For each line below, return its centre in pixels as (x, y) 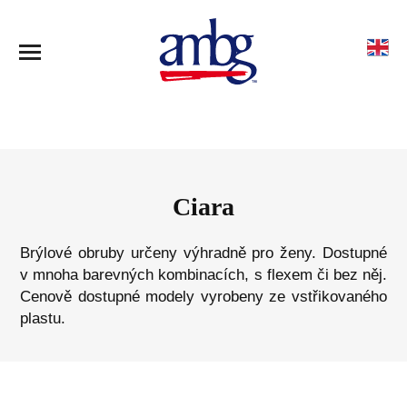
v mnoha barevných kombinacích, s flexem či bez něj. (203, 275)
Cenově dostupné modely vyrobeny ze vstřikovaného (203, 297)
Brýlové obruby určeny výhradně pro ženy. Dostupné (203, 253)
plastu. (43, 318)
